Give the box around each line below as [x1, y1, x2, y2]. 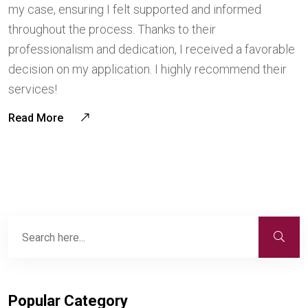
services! [8, 82, 57, 96]
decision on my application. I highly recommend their [8, 62, 287, 76]
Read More [8, 111, 66, 124]
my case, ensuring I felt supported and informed [8, 2, 261, 16]
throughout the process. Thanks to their [8, 22, 216, 36]
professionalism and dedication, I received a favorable [8, 42, 295, 56]
